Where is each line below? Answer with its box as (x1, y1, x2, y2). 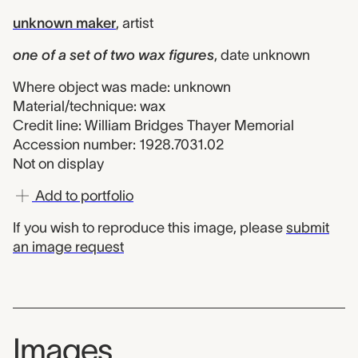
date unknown (221, 47, 310, 63)
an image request (13, 239, 124, 255)
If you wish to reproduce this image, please (13, 220, 286, 236)
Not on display (13, 156, 104, 172)
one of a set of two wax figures (13, 47, 214, 63)
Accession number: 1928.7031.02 (13, 137, 224, 153)
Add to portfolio (32, 188, 133, 204)
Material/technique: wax (13, 98, 165, 114)
